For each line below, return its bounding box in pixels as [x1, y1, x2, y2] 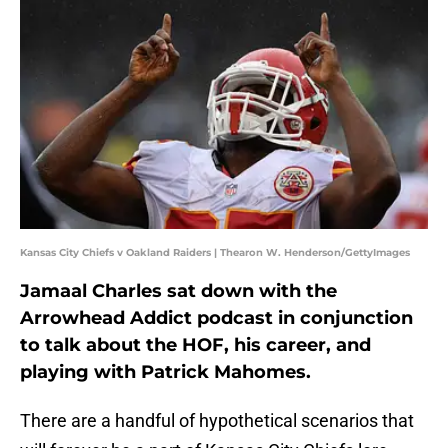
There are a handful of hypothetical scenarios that [20, 410, 414, 432]
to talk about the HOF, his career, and [20, 334, 371, 357]
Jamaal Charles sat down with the [20, 280, 337, 303]
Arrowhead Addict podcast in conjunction [20, 307, 413, 330]
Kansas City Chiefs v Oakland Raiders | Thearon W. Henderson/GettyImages [20, 246, 410, 260]
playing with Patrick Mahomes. [20, 361, 311, 384]
